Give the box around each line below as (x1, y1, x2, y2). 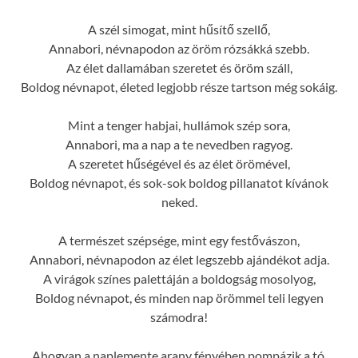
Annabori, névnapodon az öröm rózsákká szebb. (49, 40, 309, 56)
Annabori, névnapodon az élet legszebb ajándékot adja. (29, 251, 329, 267)
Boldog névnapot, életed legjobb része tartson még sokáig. (21, 78, 337, 94)
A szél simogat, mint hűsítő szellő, (88, 21, 270, 37)
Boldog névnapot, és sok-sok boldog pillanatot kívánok (30, 174, 328, 190)
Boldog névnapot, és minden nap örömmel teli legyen (34, 289, 324, 305)
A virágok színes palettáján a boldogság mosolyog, (42, 270, 316, 286)
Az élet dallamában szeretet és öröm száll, (66, 59, 292, 75)
